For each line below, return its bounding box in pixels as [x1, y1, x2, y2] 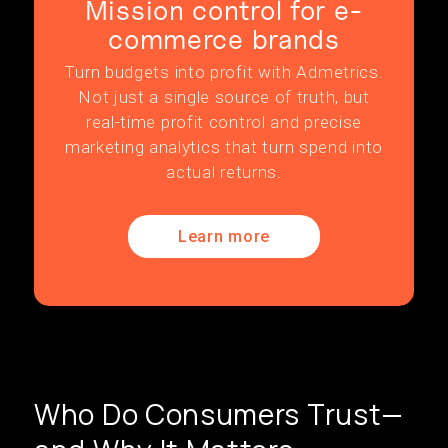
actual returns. [166, 162, 282, 182]
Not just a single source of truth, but [78, 87, 370, 107]
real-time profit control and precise [85, 112, 363, 132]
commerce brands [108, 23, 340, 55]
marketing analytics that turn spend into [64, 137, 383, 157]
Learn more [178, 227, 270, 246]
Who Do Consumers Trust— [34, 395, 405, 433]
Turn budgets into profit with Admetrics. [64, 62, 384, 82]
